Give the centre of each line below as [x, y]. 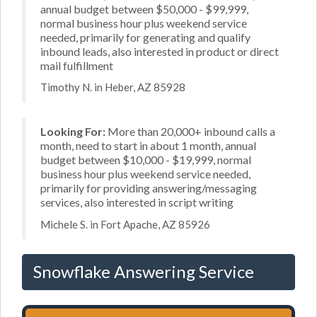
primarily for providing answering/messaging [149, 188]
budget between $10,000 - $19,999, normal [146, 160]
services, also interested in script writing [137, 202]
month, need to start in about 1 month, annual [148, 145]
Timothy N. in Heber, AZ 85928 [113, 87]
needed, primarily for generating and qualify [145, 37]
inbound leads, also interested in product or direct [160, 51]
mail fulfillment [77, 65]
